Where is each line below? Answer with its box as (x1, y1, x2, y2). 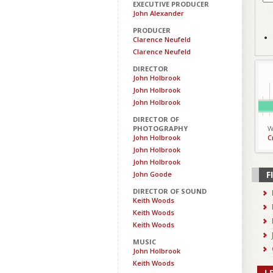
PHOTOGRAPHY (133, 124, 188, 133)
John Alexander (133, 9, 184, 18)
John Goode (133, 169, 172, 179)
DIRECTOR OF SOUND (133, 186, 207, 196)
